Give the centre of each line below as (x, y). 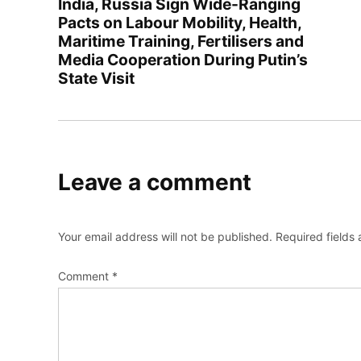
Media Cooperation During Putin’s (183, 60)
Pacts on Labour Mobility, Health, (180, 23)
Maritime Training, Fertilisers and (181, 41)
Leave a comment (155, 183)
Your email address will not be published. (165, 237)
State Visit (96, 79)
